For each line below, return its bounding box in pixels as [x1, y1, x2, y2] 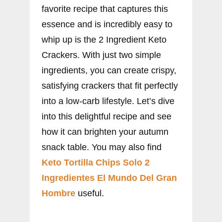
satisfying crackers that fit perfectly [42, 81, 178, 91]
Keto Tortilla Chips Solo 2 [42, 158, 150, 168]
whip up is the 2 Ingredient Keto [42, 35, 166, 45]
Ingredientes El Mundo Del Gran [42, 173, 177, 183]
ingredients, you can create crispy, [42, 65, 176, 76]
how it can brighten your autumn [42, 127, 168, 137]
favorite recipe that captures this [42, 4, 168, 14]
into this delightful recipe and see [42, 111, 171, 122]
